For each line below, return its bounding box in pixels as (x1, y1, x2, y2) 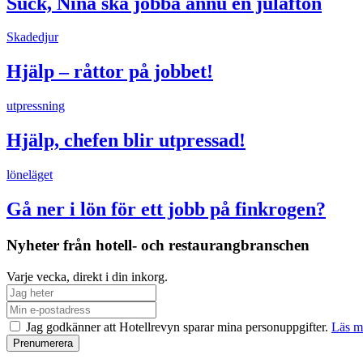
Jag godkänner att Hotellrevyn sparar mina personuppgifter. (23, 319, 331, 334)
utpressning (6, 99, 65, 113)
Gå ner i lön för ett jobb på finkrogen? (6, 199, 326, 220)
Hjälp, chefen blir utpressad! (6, 130, 246, 152)
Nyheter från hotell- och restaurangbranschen (6, 236, 310, 254)
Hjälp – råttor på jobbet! (6, 61, 213, 83)
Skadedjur (6, 30, 58, 45)
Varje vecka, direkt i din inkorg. (6, 269, 168, 284)
